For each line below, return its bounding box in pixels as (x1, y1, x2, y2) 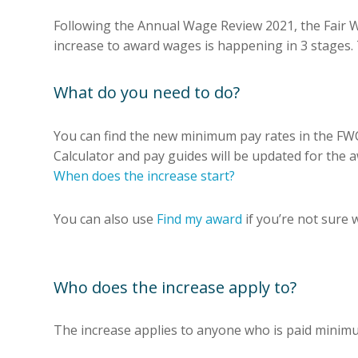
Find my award (157, 209, 242, 228)
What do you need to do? (54, 82, 240, 104)
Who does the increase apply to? (54, 276, 296, 298)
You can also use (54, 209, 157, 228)
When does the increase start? (54, 166, 235, 185)
